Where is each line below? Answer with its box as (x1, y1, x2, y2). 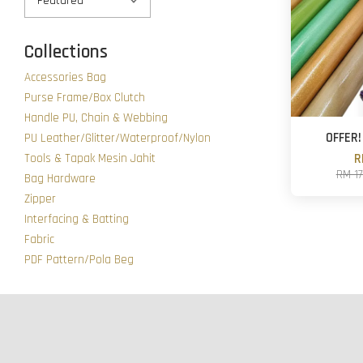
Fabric (24, 232, 54, 247)
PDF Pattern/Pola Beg (24, 252, 134, 267)
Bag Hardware (24, 171, 96, 186)
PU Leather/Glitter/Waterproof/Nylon (24, 130, 211, 146)
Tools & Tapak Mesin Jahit (24, 151, 156, 166)
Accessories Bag (24, 70, 106, 85)
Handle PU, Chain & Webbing (24, 110, 168, 126)
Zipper (24, 191, 56, 207)
